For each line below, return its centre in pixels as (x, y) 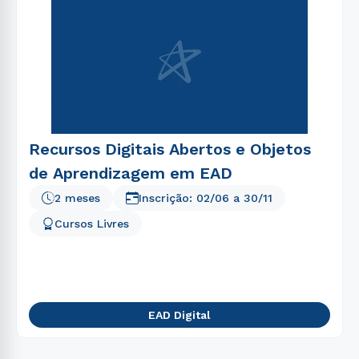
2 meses (77, 198)
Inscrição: (167, 198)
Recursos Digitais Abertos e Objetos (170, 149)
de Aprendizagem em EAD (131, 173)
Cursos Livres (92, 224)
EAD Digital (179, 315)
